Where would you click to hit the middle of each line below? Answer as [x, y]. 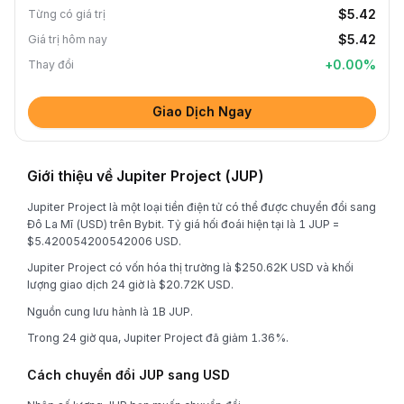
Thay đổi [51, 64]
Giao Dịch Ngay [202, 111]
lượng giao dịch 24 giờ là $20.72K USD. [130, 285]
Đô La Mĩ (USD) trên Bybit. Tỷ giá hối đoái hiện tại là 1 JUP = [183, 224]
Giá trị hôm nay [68, 39]
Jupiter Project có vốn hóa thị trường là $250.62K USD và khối [190, 267]
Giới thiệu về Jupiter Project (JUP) [146, 176]
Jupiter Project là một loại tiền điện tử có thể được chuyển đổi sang [202, 207]
